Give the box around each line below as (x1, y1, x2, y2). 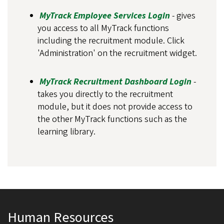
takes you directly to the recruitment (37, 87, 173, 100)
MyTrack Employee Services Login (39, 9, 170, 22)
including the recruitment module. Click (37, 34, 184, 47)
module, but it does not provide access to (37, 100, 192, 113)
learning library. (37, 125, 95, 138)
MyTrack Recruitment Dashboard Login (39, 75, 191, 88)
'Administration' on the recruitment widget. (37, 46, 197, 59)
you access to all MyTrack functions (37, 21, 169, 34)
